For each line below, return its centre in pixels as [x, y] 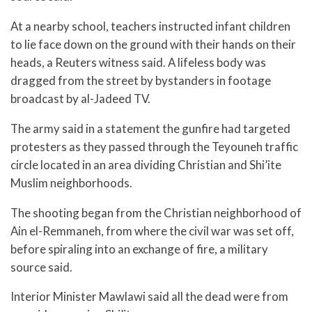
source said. [41, 267]
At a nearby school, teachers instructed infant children [150, 26]
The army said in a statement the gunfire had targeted [150, 128]
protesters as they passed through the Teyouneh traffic [154, 146]
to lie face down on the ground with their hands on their [153, 44]
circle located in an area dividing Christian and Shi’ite [146, 164]
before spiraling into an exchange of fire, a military [139, 249]
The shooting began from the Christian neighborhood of [156, 212]
